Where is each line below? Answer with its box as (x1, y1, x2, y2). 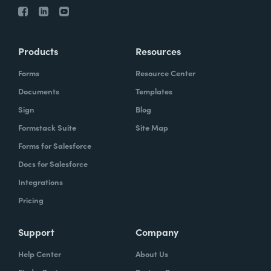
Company (135, 224, 178, 238)
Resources (135, 44, 181, 57)
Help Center (18, 247, 61, 260)
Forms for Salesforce (18, 139, 91, 151)
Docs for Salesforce (18, 157, 88, 169)
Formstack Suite (18, 121, 76, 133)
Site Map (135, 121, 168, 133)
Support (18, 224, 54, 238)
